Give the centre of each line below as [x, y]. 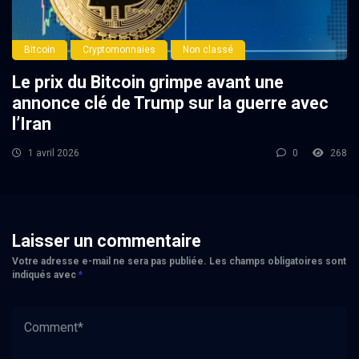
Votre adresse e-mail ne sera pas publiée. [109, 261]
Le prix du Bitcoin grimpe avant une [148, 82]
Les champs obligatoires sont [278, 261]
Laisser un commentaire [107, 240]
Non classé [208, 49]
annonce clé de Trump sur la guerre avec [170, 103]
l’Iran [32, 123]
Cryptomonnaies [119, 49]
